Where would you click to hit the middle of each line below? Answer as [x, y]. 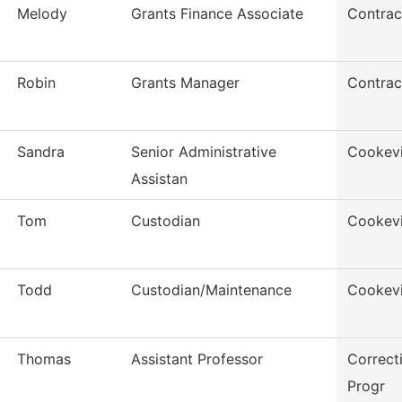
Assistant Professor [197, 359]
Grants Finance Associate [217, 14]
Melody [42, 14]
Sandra [41, 152]
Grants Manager [185, 83]
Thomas [44, 359]
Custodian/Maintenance [211, 290]
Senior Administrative [204, 152]
